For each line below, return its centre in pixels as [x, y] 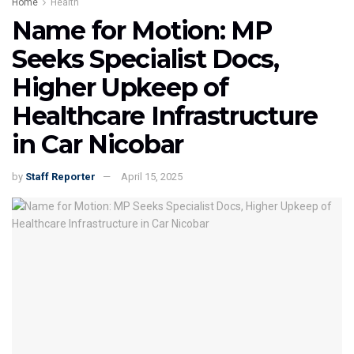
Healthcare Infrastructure [165, 115]
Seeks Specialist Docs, [145, 58]
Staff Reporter [60, 177]
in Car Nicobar [98, 144]
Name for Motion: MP [142, 30]
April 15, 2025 [152, 177]
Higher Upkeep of [120, 87]
